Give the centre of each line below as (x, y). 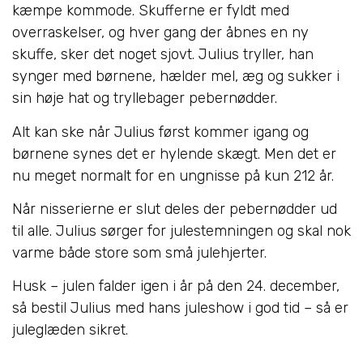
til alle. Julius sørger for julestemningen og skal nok (181, 231)
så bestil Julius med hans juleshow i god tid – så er (180, 308)
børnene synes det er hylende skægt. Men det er (174, 154)
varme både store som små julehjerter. (139, 253)
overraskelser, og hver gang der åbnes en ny (160, 33)
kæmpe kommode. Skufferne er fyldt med (151, 11)
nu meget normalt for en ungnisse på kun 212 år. (173, 175)
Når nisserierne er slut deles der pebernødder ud (175, 209)
